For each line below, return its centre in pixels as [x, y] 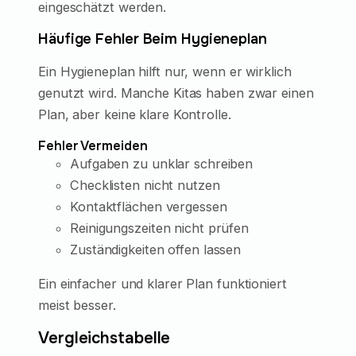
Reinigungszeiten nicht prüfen [160, 228]
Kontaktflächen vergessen [149, 206]
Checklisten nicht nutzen [145, 185]
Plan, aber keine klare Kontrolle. [135, 114]
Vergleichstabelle [104, 339]
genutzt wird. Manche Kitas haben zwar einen [176, 93]
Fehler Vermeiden [93, 145]
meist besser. [77, 306]
